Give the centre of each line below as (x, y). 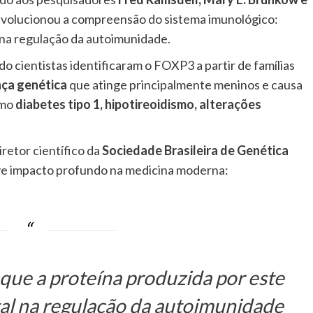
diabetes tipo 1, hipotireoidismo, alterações (138, 104)
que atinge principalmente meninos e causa (185, 85)
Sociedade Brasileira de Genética (195, 150)
